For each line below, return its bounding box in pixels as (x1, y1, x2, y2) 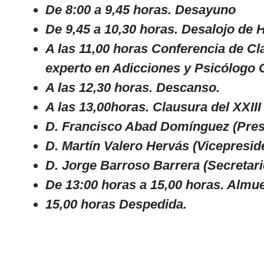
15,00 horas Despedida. (45, 197, 187, 212)
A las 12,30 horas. (45, 80, 156, 95)
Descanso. (156, 80, 220, 95)
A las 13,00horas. (45, 100, 153, 115)
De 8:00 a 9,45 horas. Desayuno (45, 2, 236, 18)
